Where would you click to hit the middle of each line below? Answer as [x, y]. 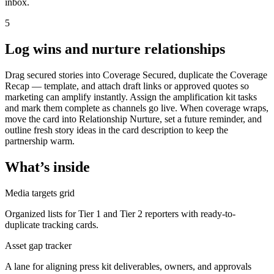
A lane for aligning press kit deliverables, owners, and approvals [128, 266]
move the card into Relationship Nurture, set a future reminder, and [133, 119]
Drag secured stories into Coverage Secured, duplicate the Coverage [136, 75]
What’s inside [47, 167]
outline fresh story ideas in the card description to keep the [117, 130]
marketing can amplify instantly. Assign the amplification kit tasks [131, 97]
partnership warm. [40, 141]
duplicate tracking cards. [52, 224]
